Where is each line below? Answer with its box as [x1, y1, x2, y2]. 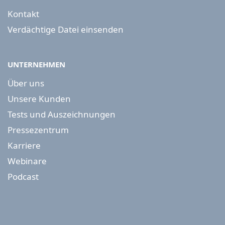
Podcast [8, 171, 39, 183]
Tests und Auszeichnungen [8, 108, 116, 121]
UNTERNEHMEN [8, 59, 65, 70]
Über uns [8, 77, 44, 89]
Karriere [8, 140, 41, 152]
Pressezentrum [8, 124, 69, 136]
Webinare [8, 155, 47, 167]
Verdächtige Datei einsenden [8, 24, 124, 36]
